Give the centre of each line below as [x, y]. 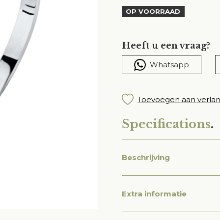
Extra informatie [154, 194]
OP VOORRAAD [153, 11]
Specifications [166, 124]
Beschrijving [146, 157]
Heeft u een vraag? [166, 46]
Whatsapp [169, 65]
